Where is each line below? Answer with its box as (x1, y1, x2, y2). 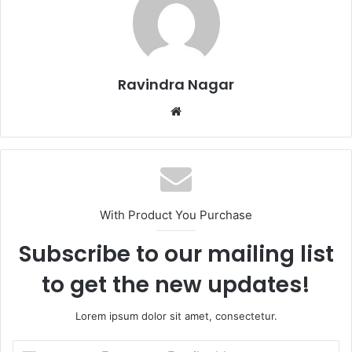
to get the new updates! (42, 269, 310, 301)
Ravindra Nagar (118, 75, 234, 95)
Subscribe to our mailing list (18, 239, 334, 270)
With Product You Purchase (100, 207, 252, 223)
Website (181, 103, 225, 119)
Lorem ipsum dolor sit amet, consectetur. (75, 310, 277, 323)
